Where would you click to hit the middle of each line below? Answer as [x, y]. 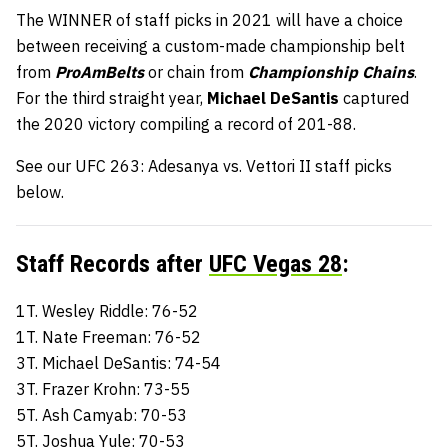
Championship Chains [331, 71]
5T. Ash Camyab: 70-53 [101, 414]
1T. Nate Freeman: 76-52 [108, 336]
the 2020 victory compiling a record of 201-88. [186, 123]
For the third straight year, [111, 97]
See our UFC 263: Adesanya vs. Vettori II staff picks [204, 165]
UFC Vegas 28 [275, 263]
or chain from [198, 71]
